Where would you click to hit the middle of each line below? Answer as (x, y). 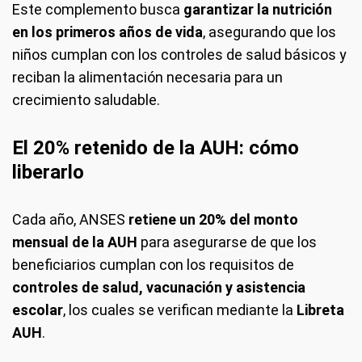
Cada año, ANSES (70, 219)
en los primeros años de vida (107, 32)
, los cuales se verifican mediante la (180, 309)
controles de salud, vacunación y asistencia (159, 287)
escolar (38, 309)
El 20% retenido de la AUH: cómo (156, 147)
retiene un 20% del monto (213, 219)
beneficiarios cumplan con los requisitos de (153, 264)
